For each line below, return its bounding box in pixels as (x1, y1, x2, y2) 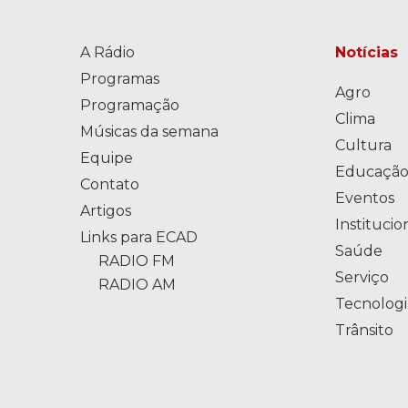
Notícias (335, 44, 399, 61)
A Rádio (79, 44, 135, 61)
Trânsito (335, 321, 394, 339)
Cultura (335, 137, 393, 154)
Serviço (335, 269, 390, 286)
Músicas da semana (79, 123, 219, 140)
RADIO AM (97, 276, 176, 293)
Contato (79, 176, 139, 193)
